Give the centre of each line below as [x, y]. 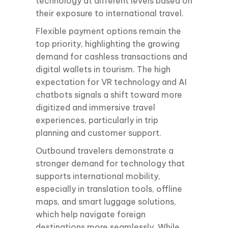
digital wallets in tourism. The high [103, 69]
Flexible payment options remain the [108, 31]
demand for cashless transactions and [111, 57]
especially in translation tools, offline [109, 189]
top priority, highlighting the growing [108, 44]
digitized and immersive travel [95, 108]
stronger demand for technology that [110, 164]
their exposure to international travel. [111, 13]
